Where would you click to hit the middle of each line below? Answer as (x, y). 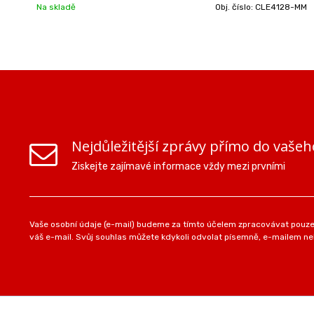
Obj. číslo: (235, 7)
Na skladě (56, 7)
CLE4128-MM (281, 7)
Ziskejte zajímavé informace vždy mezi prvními (178, 166)
